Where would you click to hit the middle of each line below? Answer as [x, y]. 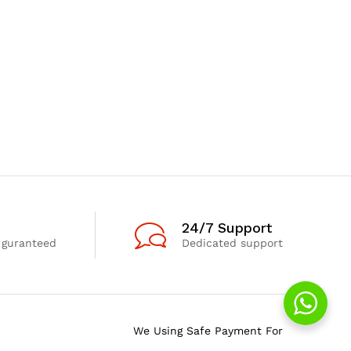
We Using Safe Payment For [208, 330]
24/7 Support [226, 228]
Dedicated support [232, 243]
